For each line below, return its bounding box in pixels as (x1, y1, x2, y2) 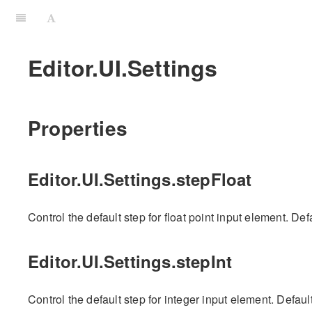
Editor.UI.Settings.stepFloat (28, 167, 252, 192)
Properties (28, 113, 127, 142)
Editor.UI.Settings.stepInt (28, 249, 233, 274)
